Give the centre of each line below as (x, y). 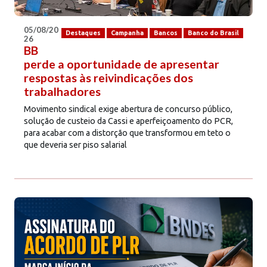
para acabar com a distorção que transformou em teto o (127, 133)
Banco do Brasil (213, 33)
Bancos (165, 33)
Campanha (127, 33)
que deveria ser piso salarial (75, 145)
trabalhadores (62, 91)
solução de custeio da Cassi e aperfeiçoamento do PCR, (128, 121)
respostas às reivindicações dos (108, 77)
